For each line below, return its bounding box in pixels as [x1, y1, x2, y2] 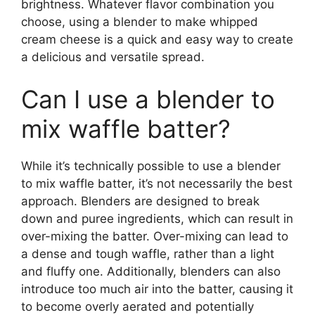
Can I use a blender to [21, 84, 275, 114]
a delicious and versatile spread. [21, 50, 205, 64]
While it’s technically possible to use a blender [21, 158, 281, 173]
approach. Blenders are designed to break [21, 193, 259, 208]
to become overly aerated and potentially [21, 299, 254, 314]
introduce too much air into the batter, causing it [21, 281, 293, 296]
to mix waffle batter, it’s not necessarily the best [21, 176, 292, 191]
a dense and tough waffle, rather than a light [21, 246, 274, 261]
